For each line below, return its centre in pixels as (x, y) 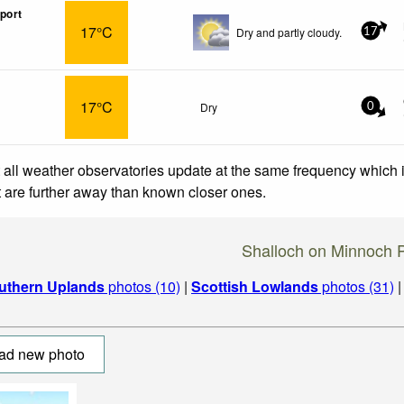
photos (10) (142, 286)
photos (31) (356, 286)
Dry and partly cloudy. (289, 32)
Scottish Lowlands (255, 286)
